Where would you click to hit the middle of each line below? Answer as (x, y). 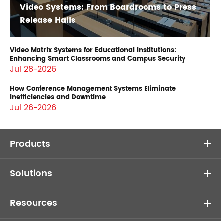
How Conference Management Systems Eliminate (93, 89)
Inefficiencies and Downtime (58, 98)
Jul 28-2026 (33, 69)
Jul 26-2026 (33, 108)
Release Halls (48, 20)
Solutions (31, 173)
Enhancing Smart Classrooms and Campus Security (98, 59)
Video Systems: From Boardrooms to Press (108, 8)
